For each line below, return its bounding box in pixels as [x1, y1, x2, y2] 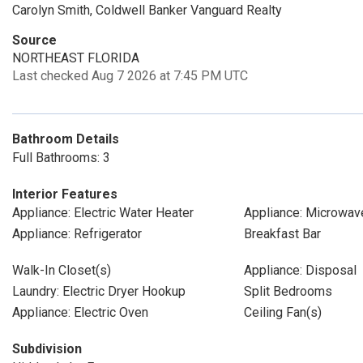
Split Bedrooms [243, 284, 332, 299]
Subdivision [12, 341, 82, 357]
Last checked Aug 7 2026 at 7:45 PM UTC [12, 68, 248, 83]
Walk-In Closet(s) [12, 263, 111, 278]
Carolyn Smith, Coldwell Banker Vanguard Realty [12, 2, 282, 18]
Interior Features [12, 186, 117, 202]
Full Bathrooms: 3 [12, 150, 110, 165]
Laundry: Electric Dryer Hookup [12, 284, 186, 299]
